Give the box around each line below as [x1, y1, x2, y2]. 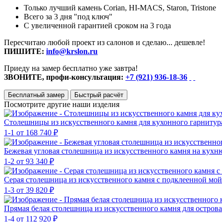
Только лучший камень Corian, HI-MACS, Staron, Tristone [24, 3, 216, 12]
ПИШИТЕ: [4, 47, 46, 55]
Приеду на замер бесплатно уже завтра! [4, 63, 138, 72]
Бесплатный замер [8, 91, 64, 99]
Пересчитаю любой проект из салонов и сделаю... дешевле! [4, 38, 205, 47]
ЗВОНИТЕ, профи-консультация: [4, 72, 125, 81]
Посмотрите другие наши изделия [4, 100, 119, 109]
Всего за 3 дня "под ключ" [24, 12, 112, 21]
